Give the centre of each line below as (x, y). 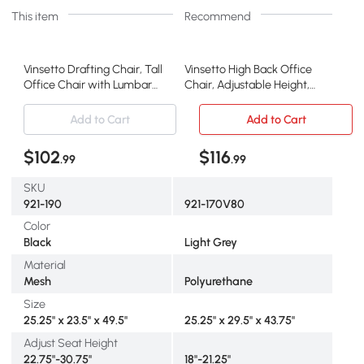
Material (44, 265)
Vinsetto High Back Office (248, 69)
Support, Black (60, 100)
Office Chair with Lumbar (87, 84)
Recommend (217, 16)
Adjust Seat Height (70, 342)
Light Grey (210, 243)
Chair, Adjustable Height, (247, 84)
